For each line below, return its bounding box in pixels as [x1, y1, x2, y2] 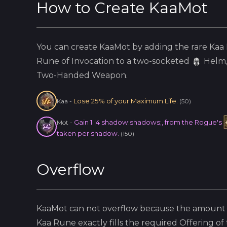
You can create [36, 42, 99, 52]
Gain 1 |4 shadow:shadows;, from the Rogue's [74, 118, 223, 126]
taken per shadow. [57, 129, 119, 137]
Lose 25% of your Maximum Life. [73, 96, 178, 105]
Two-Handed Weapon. [36, 70, 128, 80]
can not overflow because [67, 204, 174, 213]
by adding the [130, 42, 191, 52]
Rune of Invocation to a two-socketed [36, 56, 190, 66]
